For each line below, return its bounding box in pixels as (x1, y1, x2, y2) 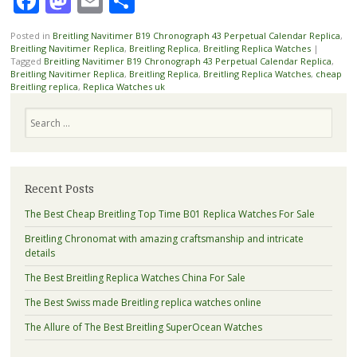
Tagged (10, 55, 44, 68)
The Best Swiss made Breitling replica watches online (24, 295, 261, 309)
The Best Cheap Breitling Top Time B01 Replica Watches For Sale (24, 206, 315, 221)
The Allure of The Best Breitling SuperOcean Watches (24, 320, 262, 334)
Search (23, 107, 54, 121)
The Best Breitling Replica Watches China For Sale (24, 270, 245, 284)
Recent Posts (24, 182, 94, 196)
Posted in (10, 29, 53, 42)
